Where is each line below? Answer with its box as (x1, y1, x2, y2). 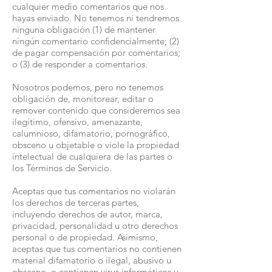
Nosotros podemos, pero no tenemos (12, 81, 163, 93)
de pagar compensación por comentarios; (12, 47, 180, 58)
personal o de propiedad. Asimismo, (12, 231, 158, 243)
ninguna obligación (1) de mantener (12, 24, 155, 35)
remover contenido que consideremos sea (12, 104, 180, 116)
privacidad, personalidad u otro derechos (12, 220, 178, 231)
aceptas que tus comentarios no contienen (12, 243, 182, 254)
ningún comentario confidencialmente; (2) (12, 35, 179, 47)
